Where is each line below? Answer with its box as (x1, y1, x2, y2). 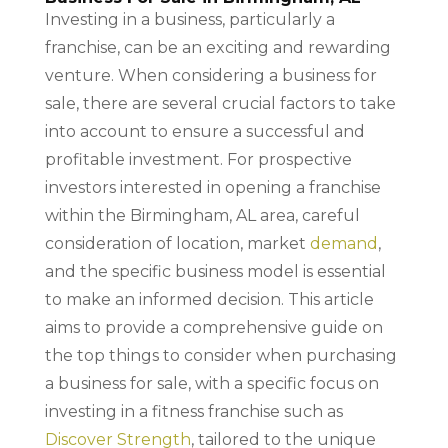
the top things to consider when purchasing (44, 346, 397, 365)
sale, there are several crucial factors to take (44, 94, 396, 113)
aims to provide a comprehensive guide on (44, 318, 383, 337)
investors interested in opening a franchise (44, 178, 381, 197)
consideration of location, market (44, 234, 310, 253)
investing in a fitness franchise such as (44, 402, 343, 421)
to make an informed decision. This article (44, 290, 374, 309)
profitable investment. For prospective (44, 150, 352, 169)
